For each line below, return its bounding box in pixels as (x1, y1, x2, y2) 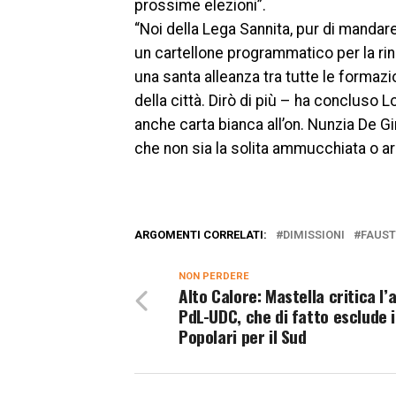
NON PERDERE (179, 270, 249, 282)
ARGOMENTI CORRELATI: (134, 228, 267, 241)
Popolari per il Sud (179, 324, 307, 349)
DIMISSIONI (283, 228, 345, 241)
